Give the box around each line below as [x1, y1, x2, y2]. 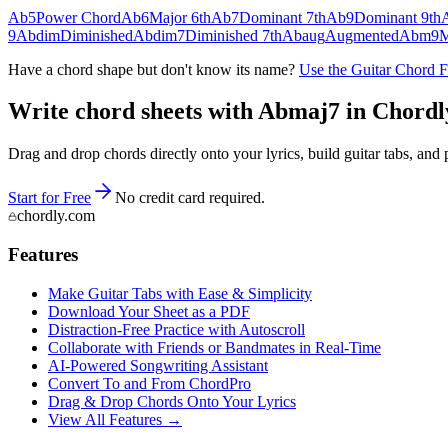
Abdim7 [133, 26, 185, 44]
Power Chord [36, 8, 121, 26]
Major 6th [149, 8, 211, 26]
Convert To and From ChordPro [48, 374, 251, 392]
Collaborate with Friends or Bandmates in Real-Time [48, 338, 381, 356]
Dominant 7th [239, 8, 326, 26]
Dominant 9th [354, 8, 441, 26]
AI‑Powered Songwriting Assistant [48, 356, 268, 374]
